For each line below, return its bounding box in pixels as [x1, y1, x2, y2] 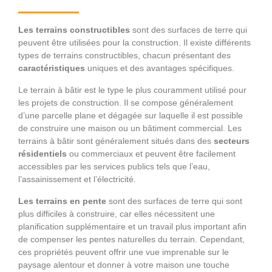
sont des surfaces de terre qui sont [106, 196, 242, 206]
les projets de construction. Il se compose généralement [18, 98, 233, 108]
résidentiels [18, 149, 67, 159]
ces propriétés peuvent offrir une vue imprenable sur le [18, 247, 229, 257]
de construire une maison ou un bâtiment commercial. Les [18, 123, 242, 134]
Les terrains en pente [18, 196, 106, 206]
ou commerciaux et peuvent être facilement [67, 149, 236, 159]
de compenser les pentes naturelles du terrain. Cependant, [18, 234, 245, 245]
